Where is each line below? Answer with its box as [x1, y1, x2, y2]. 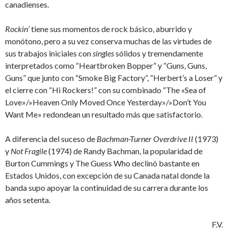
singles [93, 48, 114, 59]
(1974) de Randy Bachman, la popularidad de [47, 146, 203, 156]
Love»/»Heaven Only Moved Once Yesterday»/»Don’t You [5, 97, 206, 107]
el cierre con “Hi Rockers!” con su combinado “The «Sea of [5, 85, 206, 95]
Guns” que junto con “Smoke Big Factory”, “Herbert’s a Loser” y [5, 73, 222, 83]
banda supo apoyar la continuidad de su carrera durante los [5, 183, 208, 193]
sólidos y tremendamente [114, 48, 203, 59]
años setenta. [5, 195, 50, 205]
